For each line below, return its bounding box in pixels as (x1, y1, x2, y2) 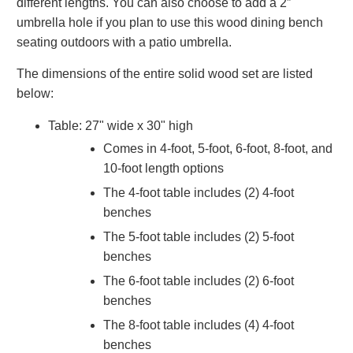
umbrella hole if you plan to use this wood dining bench (17, 15, 324, 29)
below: (17, 86, 54, 100)
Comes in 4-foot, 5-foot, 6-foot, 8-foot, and (103, 141, 333, 155)
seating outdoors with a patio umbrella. (17, 35, 232, 49)
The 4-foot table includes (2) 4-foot (103, 185, 295, 199)
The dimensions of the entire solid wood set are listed (17, 66, 314, 80)
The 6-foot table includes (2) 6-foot (103, 273, 295, 288)
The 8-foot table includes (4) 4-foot (103, 318, 295, 332)
